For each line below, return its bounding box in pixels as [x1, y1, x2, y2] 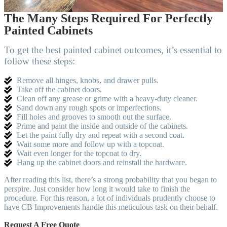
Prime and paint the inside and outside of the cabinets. [17, 122, 188, 130]
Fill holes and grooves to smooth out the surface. [17, 112, 171, 121]
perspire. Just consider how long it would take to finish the [4, 184, 190, 193]
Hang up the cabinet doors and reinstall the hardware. [17, 158, 187, 167]
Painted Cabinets [4, 24, 93, 37]
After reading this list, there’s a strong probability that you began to [4, 175, 217, 184]
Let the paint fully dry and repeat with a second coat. [17, 131, 184, 139]
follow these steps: [4, 56, 75, 66]
